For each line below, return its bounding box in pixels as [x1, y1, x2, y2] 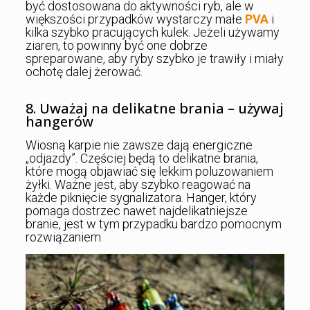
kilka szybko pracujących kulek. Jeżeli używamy [25, 24, 280, 39]
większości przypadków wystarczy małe [25, 11, 245, 26]
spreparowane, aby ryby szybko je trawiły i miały [25, 51, 284, 66]
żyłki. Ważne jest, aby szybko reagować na [25, 176, 250, 192]
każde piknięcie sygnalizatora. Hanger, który [25, 190, 257, 205]
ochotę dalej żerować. [25, 64, 143, 79]
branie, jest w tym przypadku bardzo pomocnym [25, 216, 282, 231]
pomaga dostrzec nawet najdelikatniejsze [25, 203, 248, 218]
